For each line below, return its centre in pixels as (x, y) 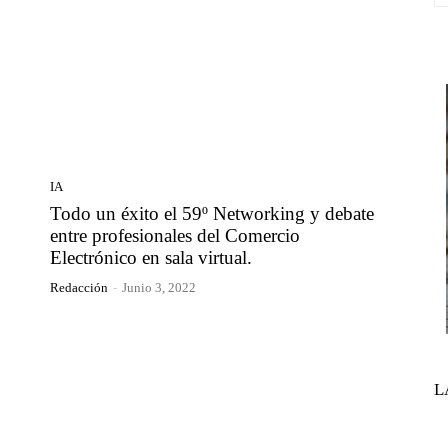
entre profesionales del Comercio (175, 235)
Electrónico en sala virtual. (151, 257)
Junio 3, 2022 (159, 287)
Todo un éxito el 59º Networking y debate (212, 213)
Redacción (79, 287)
